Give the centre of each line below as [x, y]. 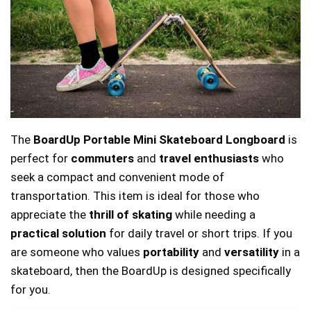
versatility [252, 252]
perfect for [41, 159]
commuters [102, 159]
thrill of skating [131, 215]
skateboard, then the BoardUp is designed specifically [151, 271]
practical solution [58, 234]
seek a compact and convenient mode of [117, 177]
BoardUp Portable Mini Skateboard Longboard [159, 140]
